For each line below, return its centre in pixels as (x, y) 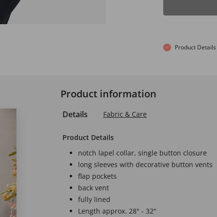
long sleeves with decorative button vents (145, 164)
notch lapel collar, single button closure (142, 153)
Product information (108, 93)
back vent (93, 187)
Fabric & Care (125, 114)
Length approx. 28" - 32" (117, 211)
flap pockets (97, 176)
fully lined (94, 199)
